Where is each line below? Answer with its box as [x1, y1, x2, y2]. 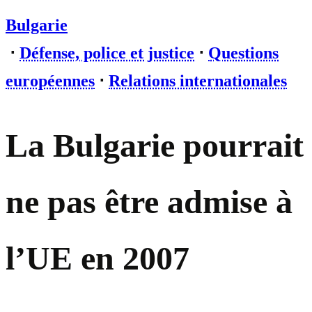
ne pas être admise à [6, 183, 292, 221]
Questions [208, 44, 279, 62]
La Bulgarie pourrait [6, 127, 304, 164]
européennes [6, 72, 95, 90]
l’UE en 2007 [6, 240, 189, 277]
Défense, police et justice [19, 44, 194, 62]
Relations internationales [109, 72, 287, 90]
